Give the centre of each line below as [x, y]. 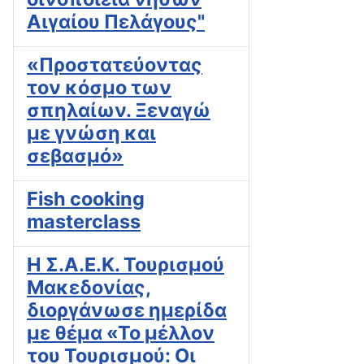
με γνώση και [91, 132]
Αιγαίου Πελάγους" [116, 21]
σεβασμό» [75, 155]
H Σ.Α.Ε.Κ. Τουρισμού [126, 264]
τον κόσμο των [99, 87]
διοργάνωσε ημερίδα [127, 310]
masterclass [84, 221]
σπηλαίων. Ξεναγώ [119, 110]
